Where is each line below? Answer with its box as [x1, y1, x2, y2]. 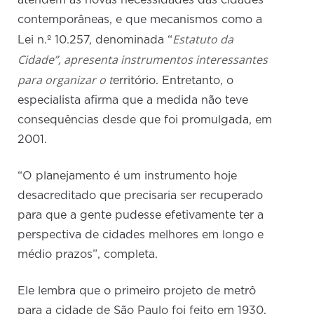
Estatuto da [172, 32, 234, 48]
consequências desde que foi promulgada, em [18, 114, 273, 126]
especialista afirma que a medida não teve [18, 95, 249, 107]
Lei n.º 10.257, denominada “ [18, 34, 173, 46]
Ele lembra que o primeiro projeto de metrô [18, 285, 257, 297]
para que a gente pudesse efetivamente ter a [18, 210, 264, 221]
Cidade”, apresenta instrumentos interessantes [18, 52, 268, 68]
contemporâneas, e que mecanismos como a [18, 14, 263, 26]
